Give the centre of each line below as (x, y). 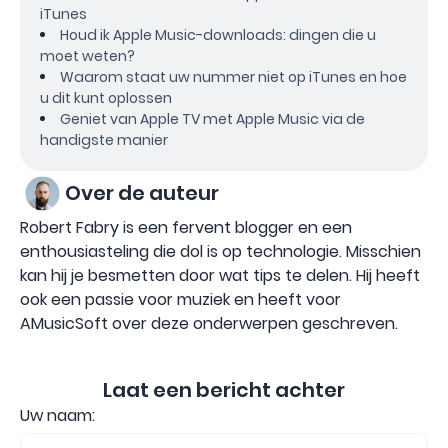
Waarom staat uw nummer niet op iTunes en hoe (233, 76)
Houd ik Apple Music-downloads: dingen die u (218, 34)
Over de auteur (142, 193)
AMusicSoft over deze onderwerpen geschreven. (209, 323)
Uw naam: (57, 415)
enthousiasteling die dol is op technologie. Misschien (220, 251)
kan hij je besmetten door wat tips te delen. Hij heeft (220, 275)
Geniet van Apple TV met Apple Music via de (212, 118)
